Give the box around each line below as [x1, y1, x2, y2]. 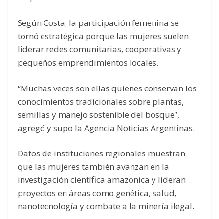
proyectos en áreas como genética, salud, [18, 187, 176, 199]
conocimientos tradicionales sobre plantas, [18, 95, 184, 107]
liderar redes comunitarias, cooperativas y [18, 44, 181, 55]
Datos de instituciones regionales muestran [18, 148, 185, 159]
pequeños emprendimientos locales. [18, 57, 158, 68]
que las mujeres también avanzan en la [18, 161, 169, 173]
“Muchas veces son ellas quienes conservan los [18, 82, 197, 94]
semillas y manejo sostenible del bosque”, [18, 109, 179, 120]
